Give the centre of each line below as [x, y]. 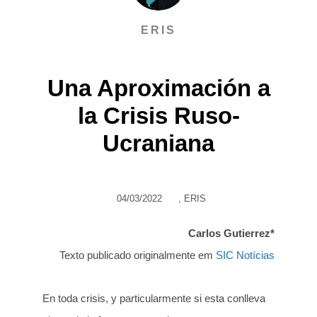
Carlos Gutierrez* [231, 233]
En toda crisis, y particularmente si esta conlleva [154, 298]
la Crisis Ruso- [158, 115]
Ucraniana [158, 143]
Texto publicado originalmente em [138, 255]
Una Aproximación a [158, 88]
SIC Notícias [245, 255]
